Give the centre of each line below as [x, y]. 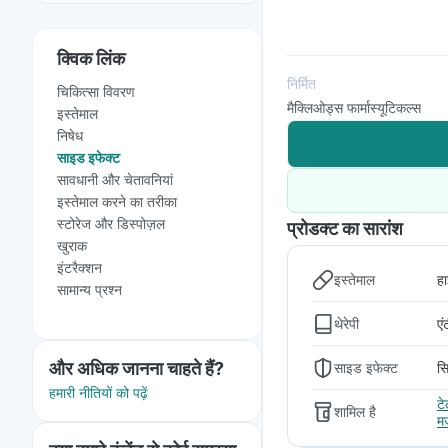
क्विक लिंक [91, 58]
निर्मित [301, 83]
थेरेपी [346, 323]
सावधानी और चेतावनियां [115, 179]
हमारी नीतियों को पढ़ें [98, 392]
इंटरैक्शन [79, 267]
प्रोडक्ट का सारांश [345, 228]
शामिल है [355, 411]
